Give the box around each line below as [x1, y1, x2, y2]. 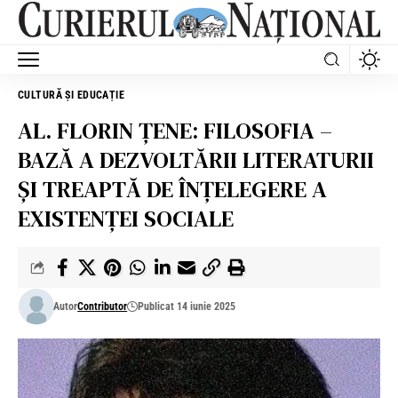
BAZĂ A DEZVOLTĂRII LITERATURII [18, 143, 374, 176]
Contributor [77, 299, 128, 313]
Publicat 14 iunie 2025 [138, 299, 236, 313]
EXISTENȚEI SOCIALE [18, 202, 239, 235]
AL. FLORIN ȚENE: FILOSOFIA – [18, 114, 332, 147]
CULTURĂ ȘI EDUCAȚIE [18, 88, 125, 101]
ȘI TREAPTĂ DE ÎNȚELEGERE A [18, 172, 327, 205]
